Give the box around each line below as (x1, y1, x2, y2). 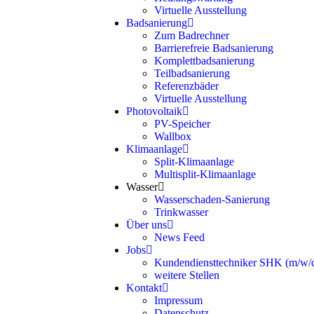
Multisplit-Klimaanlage (154, 168, 256, 180)
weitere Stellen (154, 269, 219, 281)
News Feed (154, 231, 205, 243)
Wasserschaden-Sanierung (154, 193, 270, 205)
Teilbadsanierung (154, 67, 230, 79)
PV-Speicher (154, 118, 210, 130)
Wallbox (154, 130, 191, 142)
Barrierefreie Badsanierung (154, 42, 273, 54)
